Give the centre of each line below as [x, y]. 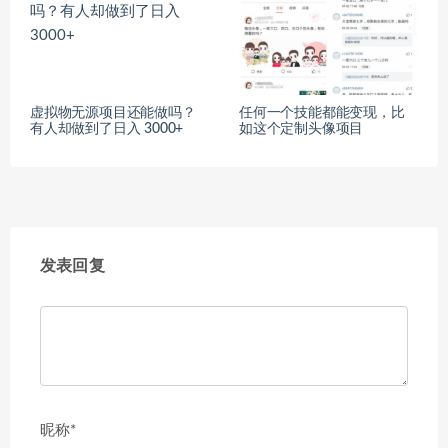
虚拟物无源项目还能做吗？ [113, 113]
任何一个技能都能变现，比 [322, 113]
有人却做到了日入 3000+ [107, 129]
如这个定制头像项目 [301, 129]
